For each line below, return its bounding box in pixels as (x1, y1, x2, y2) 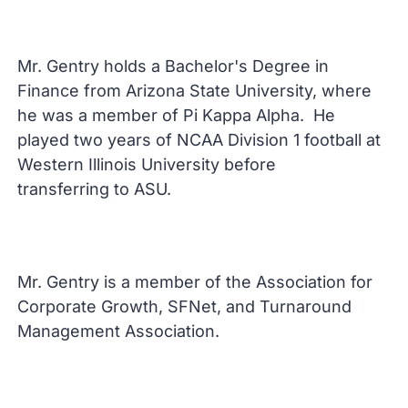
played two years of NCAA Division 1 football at (17, 130, 382, 149)
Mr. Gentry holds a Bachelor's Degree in (17, 56, 330, 76)
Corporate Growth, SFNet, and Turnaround (17, 297, 352, 316)
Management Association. (17, 321, 220, 341)
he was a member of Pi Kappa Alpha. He (17, 106, 336, 125)
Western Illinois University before (17, 155, 277, 174)
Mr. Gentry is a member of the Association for (17, 272, 373, 291)
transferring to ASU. (17, 179, 172, 199)
